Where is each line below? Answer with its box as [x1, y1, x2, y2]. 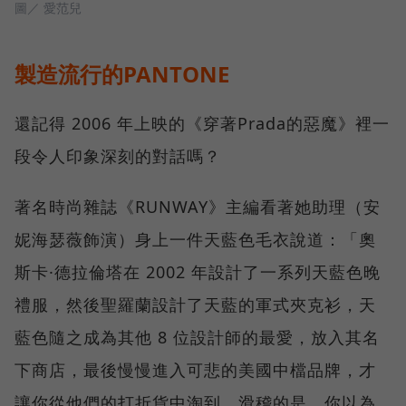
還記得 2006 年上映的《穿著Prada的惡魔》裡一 [14, 111, 390, 134]
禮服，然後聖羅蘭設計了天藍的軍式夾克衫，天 [14, 293, 376, 315]
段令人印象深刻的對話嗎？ [14, 144, 221, 167]
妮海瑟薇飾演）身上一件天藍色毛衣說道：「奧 [14, 227, 376, 250]
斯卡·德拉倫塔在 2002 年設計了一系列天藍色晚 [14, 260, 381, 283]
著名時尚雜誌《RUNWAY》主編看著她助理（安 [14, 195, 381, 217]
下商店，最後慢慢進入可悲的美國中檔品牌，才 [14, 358, 376, 381]
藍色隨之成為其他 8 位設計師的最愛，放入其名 [14, 325, 380, 348]
